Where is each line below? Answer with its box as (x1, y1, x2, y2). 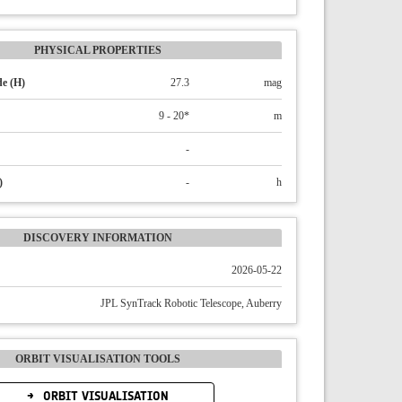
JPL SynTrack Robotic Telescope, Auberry (100, 297, 282, 310)
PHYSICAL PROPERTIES (33, 44, 162, 57)
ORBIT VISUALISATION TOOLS (14, 353, 180, 365)
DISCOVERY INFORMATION (22, 232, 172, 244)
